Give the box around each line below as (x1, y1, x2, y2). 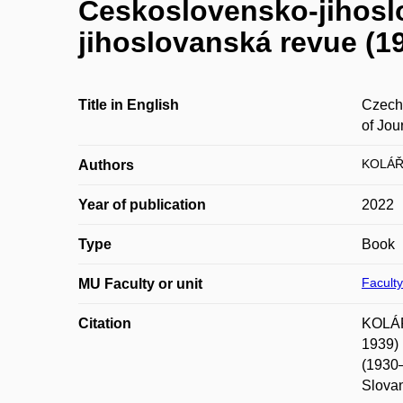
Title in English (78, 97, 179, 112)
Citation (78, 316, 131, 331)
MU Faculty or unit (78, 276, 202, 291)
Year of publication (78, 197, 206, 212)
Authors (78, 157, 134, 173)
